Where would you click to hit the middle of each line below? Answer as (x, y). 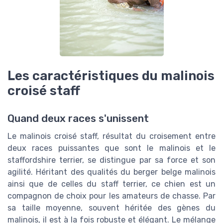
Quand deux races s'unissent (78, 119)
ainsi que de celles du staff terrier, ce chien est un (111, 184)
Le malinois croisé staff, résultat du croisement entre (111, 136)
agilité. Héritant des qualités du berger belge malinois (111, 172)
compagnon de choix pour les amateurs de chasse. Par (111, 196)
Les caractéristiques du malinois (111, 76)
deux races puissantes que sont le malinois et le (111, 148)
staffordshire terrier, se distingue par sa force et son (111, 160)
